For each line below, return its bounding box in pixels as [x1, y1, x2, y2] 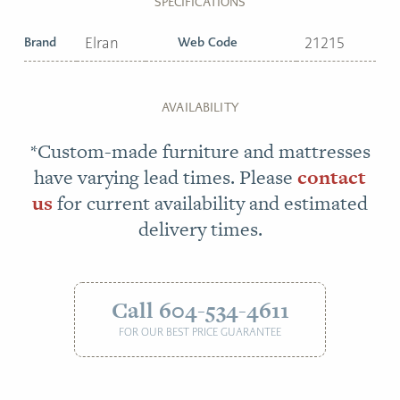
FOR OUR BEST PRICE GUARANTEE [119, 325, 281, 338]
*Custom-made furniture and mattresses [29, 137, 371, 165]
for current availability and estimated [53, 188, 368, 217]
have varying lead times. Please [34, 162, 297, 191]
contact [297, 162, 366, 191]
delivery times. [137, 214, 262, 243]
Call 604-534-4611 [111, 294, 289, 326]
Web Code [178, 33, 237, 50]
